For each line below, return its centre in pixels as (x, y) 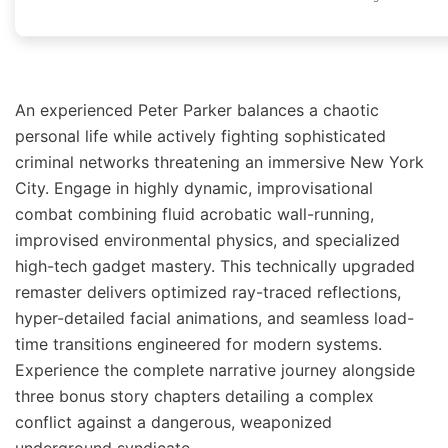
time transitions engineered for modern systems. (198, 344)
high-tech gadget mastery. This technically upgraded (215, 266)
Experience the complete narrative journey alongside (215, 370)
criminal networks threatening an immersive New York (219, 162)
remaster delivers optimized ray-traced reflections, (208, 292)
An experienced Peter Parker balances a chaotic (197, 110)
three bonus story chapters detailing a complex (194, 396)
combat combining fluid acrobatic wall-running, (194, 214)
